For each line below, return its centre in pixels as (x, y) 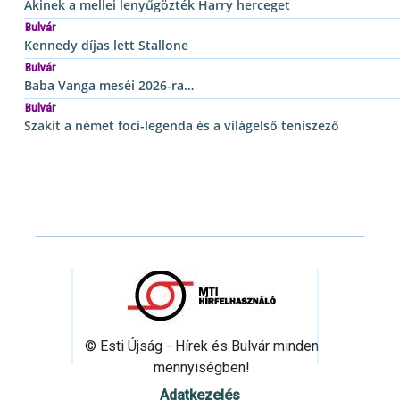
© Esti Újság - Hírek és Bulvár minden (202, 346)
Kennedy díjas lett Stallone (106, 45)
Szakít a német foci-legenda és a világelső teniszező (182, 125)
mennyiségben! (202, 367)
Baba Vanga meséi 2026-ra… (109, 85)
